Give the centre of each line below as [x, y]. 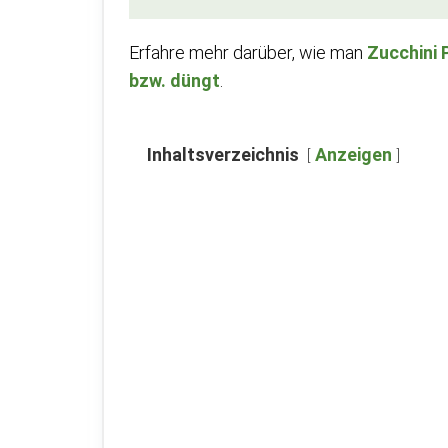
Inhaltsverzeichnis [223, 154]
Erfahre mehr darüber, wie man [248, 52]
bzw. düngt [174, 80]
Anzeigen [353, 154]
